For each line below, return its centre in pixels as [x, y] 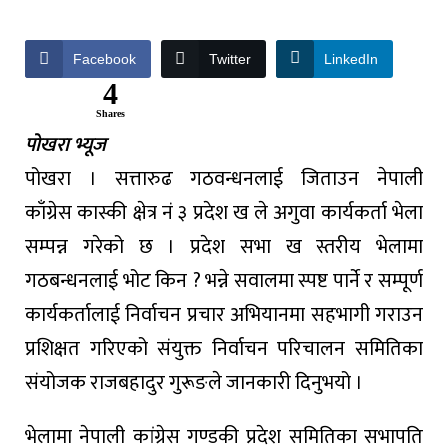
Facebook [104, 58]
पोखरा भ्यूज [65, 144]
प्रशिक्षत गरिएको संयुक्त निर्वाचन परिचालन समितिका [224, 348]
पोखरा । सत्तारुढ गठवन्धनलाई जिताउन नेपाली [224, 178]
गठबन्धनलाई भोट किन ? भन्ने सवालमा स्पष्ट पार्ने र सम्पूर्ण [224, 280]
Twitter [230, 58]
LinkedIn [351, 58]
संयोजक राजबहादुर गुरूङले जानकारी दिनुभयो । [194, 382]
